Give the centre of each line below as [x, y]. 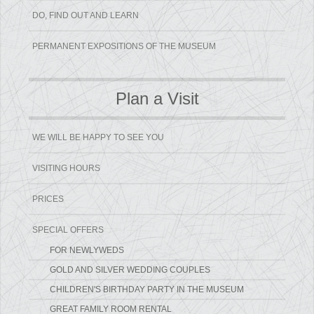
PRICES [48, 199]
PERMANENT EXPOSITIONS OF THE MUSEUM [124, 47]
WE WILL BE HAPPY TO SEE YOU [98, 138]
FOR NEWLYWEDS [87, 251]
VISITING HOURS [67, 169]
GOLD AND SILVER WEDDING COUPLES [130, 270]
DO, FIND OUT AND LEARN [86, 16]
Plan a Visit [157, 99]
